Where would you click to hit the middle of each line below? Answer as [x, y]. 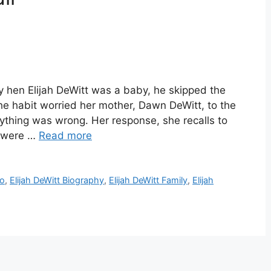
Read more [65, 136]
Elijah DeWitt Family [149, 180]
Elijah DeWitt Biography [57, 180]
